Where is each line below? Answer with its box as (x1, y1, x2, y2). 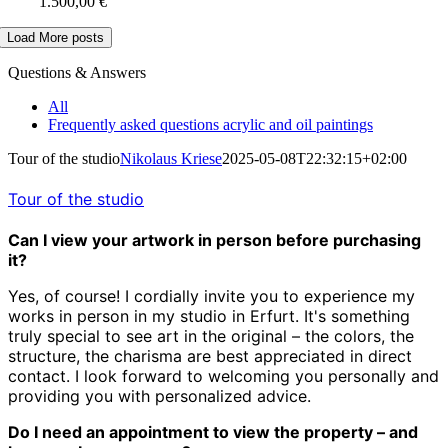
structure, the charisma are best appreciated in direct (8, 346, 412, 367)
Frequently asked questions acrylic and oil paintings (48, 115, 373, 133)
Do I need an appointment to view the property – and (8, 422, 418, 443)
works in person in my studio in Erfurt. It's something (8, 306, 410, 327)
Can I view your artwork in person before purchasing (8, 230, 421, 251)
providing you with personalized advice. (8, 386, 311, 407)
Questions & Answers (8, 63, 146, 81)
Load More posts (7, 29, 105, 45)
